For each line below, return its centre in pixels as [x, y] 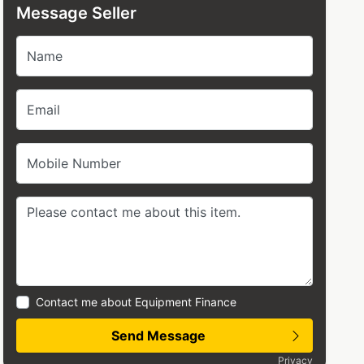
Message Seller [77, 13]
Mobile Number [74, 163]
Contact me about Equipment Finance [136, 302]
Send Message [158, 336]
